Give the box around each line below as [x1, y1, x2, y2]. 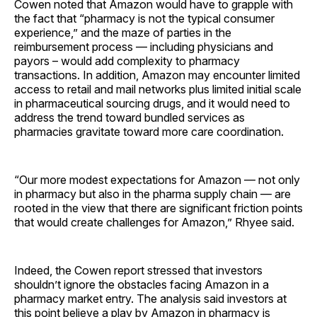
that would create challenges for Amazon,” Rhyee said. [14, 214, 294, 229]
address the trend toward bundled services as [14, 110, 245, 125]
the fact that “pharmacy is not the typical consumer [14, 11, 275, 25]
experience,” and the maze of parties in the [14, 25, 231, 40]
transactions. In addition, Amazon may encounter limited [14, 67, 300, 82]
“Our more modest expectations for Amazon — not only [14, 172, 300, 187]
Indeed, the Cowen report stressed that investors [14, 263, 263, 277]
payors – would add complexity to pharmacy [14, 53, 240, 68]
